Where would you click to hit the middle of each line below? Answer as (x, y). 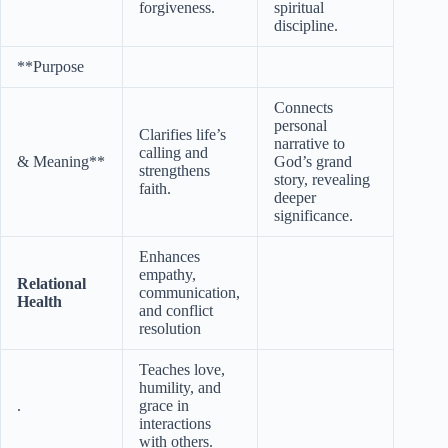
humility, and (180, 387)
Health (39, 301)
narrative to (309, 143)
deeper (295, 197)
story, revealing (322, 179)
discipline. (306, 25)
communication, (189, 292)
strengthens (174, 170)
